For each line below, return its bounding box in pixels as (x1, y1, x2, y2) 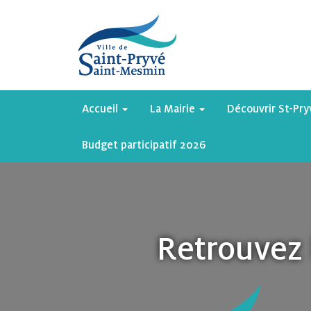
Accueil (82, 101, 121, 115)
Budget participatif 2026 (82, 137, 206, 151)
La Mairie (150, 101, 198, 115)
